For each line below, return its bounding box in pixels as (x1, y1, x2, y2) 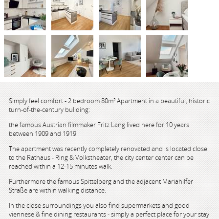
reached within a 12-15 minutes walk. (9, 162, 112, 171)
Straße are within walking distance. (9, 186, 106, 195)
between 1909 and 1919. (9, 129, 78, 138)
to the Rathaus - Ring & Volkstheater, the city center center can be (9, 153, 194, 162)
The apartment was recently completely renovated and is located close (9, 144, 207, 153)
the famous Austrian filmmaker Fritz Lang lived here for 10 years (9, 120, 189, 129)
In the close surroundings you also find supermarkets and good (9, 201, 190, 210)
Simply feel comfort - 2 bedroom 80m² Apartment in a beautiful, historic (9, 96, 210, 105)
